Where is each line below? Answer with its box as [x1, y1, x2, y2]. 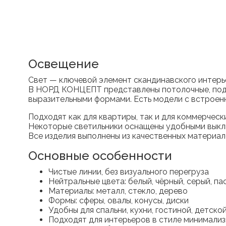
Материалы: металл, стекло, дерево [48, 186, 188, 196]
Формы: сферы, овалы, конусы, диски [48, 196, 189, 206]
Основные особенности [28, 148, 172, 163]
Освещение [28, 56, 99, 72]
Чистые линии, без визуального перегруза [48, 167, 209, 177]
